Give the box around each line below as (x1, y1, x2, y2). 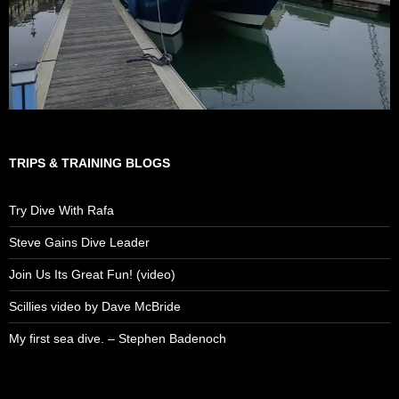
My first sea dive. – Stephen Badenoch (9, 331, 226, 346)
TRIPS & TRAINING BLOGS (9, 156, 170, 170)
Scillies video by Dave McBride (9, 299, 181, 313)
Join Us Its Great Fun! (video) (9, 267, 175, 281)
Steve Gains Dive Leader (9, 235, 150, 249)
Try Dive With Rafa (9, 203, 114, 217)
